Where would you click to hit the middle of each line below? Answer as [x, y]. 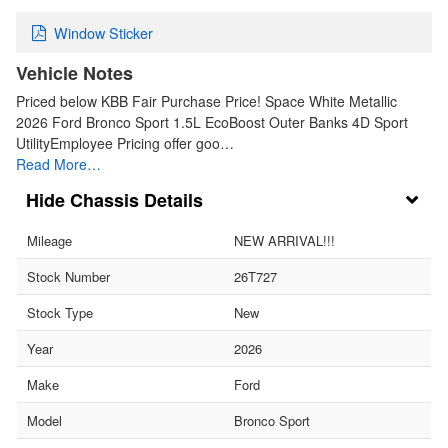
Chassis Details [136, 199]
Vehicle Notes [74, 72]
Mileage [49, 240]
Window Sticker [103, 32]
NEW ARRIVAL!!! [284, 240]
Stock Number [68, 276]
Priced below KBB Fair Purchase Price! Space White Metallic [206, 100]
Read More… [58, 163]
